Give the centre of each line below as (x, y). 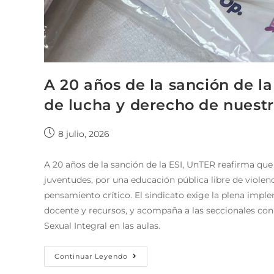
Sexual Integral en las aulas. (102, 225)
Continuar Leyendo (91, 256)
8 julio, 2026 (84, 134)
